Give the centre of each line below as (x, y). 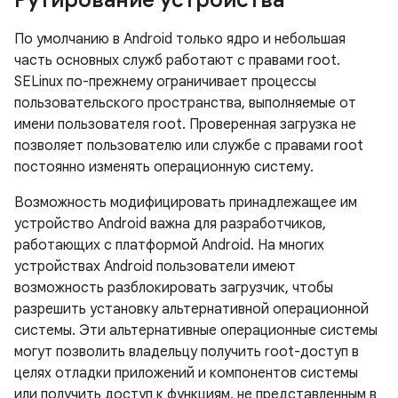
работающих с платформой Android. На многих (169, 245)
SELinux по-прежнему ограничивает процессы (165, 82)
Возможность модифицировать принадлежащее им (186, 203)
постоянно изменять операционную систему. (164, 167)
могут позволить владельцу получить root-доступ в (187, 352)
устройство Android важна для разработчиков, (170, 224)
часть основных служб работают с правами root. (177, 60)
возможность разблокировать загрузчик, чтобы (174, 288)
